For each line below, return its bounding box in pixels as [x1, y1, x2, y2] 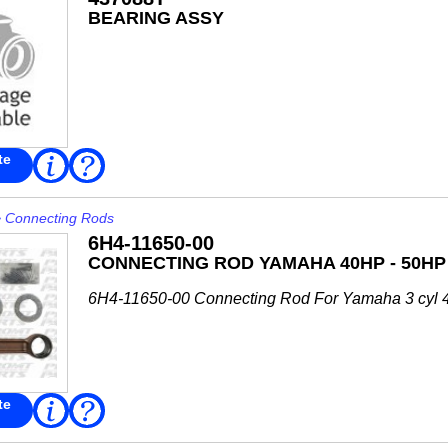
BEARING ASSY [87, 8, 224, 28]
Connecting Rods [4, 210, 114, 226]
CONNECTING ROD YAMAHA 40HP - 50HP [87, 253, 446, 273]
